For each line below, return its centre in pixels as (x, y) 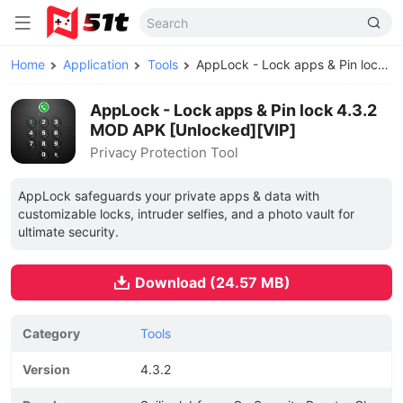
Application (96, 64)
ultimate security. (68, 232)
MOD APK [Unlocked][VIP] (193, 130)
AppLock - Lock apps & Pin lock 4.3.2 (233, 110)
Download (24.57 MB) (213, 282)
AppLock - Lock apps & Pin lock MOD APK (287, 64)
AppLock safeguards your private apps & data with (169, 196)
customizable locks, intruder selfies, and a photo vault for (186, 214)
